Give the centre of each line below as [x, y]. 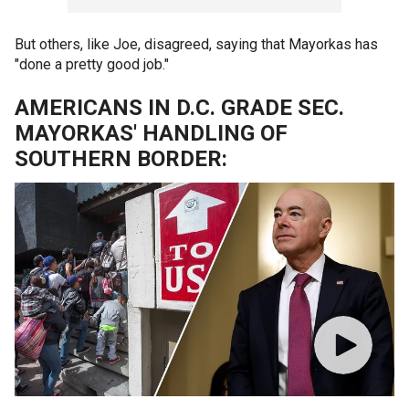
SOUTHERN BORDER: [121, 158]
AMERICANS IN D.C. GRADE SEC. [179, 107]
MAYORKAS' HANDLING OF [151, 133]
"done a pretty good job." [92, 64]
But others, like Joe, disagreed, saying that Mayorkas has [196, 44]
